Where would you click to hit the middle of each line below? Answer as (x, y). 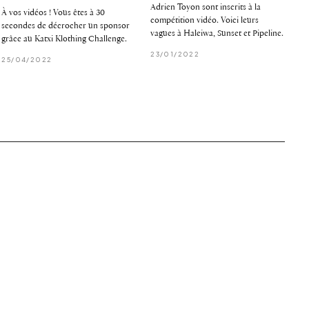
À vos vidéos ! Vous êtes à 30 (53, 12)
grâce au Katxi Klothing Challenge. (64, 39)
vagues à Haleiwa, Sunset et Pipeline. (217, 33)
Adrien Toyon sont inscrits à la (206, 7)
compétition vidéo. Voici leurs (205, 20)
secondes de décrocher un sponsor (66, 26)
